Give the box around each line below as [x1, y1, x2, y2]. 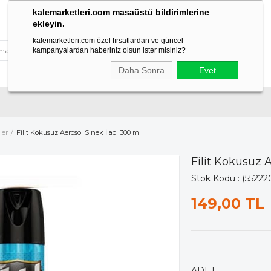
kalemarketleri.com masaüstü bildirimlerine [33, 7, 209, 17]
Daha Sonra [119, 65, 165, 75]
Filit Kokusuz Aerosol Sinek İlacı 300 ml [16, 128, 141, 137]
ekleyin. [33, 19, 65, 28]
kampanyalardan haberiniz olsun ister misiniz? [33, 46, 186, 54]
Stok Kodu [191, 173, 235, 184]
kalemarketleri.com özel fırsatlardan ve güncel [33, 36, 183, 45]
